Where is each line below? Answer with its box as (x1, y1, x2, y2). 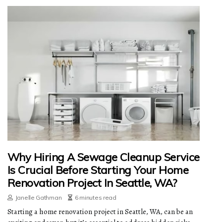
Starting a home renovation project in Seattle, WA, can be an (7, 206, 193, 217)
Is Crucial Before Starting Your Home (7, 163, 189, 177)
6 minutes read (74, 193, 116, 201)
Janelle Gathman (15, 193, 62, 201)
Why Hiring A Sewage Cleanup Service (7, 150, 200, 164)
